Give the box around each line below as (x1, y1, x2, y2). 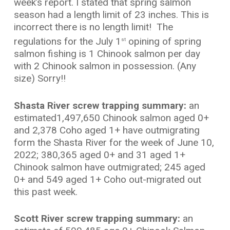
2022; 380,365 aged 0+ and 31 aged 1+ (13, 148, 185, 161)
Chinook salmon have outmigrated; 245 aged (13, 161, 205, 173)
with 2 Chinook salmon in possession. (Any (13, 60, 196, 72)
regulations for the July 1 (13, 35, 121, 48)
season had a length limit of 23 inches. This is (13, 9, 209, 21)
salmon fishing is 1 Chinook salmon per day (13, 48, 200, 60)
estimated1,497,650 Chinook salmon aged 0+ (13, 111, 209, 124)
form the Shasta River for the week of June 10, (13, 136, 214, 148)
